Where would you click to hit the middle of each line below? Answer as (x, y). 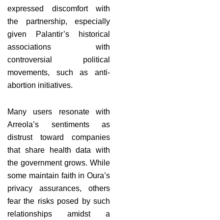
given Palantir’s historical (59, 34)
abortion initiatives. (40, 85)
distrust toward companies (59, 137)
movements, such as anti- (59, 72)
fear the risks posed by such (59, 201)
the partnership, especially (59, 21)
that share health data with (59, 150)
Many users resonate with (59, 111)
